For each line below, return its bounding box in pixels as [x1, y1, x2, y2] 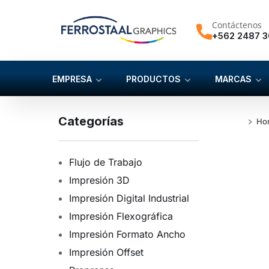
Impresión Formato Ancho [69, 228, 186, 241]
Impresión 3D [69, 174, 130, 187]
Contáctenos [211, 19, 262, 31]
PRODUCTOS [126, 74, 181, 85]
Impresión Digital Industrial [69, 192, 189, 205]
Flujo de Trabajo [69, 156, 142, 169]
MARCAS [215, 74, 252, 85]
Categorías [58, 114, 124, 129]
